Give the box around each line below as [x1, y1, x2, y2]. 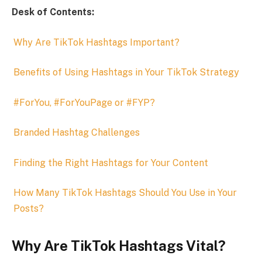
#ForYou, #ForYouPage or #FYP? [13, 96, 155, 108]
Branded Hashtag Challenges [13, 127, 140, 139]
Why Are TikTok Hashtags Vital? [12, 237, 226, 254]
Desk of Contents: [12, 6, 94, 18]
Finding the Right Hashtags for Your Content [13, 157, 208, 168]
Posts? [13, 203, 44, 215]
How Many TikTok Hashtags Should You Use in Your [13, 187, 237, 199]
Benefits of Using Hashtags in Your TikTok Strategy [13, 67, 239, 78]
